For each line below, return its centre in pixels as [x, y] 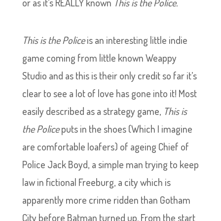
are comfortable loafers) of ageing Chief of [105, 147]
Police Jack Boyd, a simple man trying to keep [110, 164]
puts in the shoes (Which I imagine [127, 129]
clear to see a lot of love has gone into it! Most [109, 93]
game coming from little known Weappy [99, 58]
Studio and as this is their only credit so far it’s [109, 75]
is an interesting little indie [137, 40]
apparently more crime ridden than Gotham [106, 200]
